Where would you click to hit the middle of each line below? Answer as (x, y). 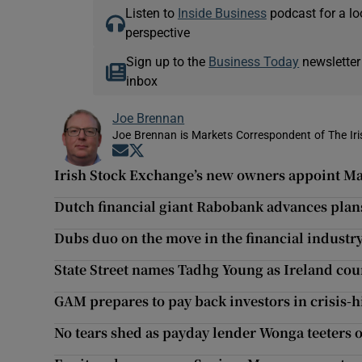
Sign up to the (168, 62)
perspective (157, 33)
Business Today (254, 62)
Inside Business (222, 13)
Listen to (151, 13)
